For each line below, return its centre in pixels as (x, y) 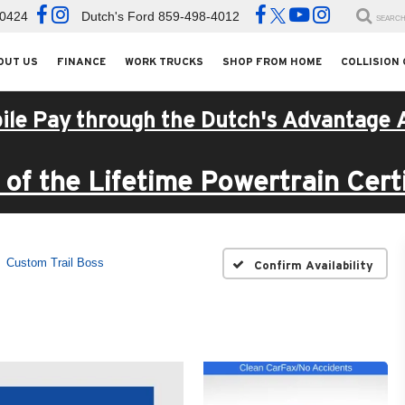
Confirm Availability (313, 265)
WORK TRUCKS (164, 61)
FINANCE (81, 61)
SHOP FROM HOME (272, 61)
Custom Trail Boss (55, 263)
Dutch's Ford (118, 17)
